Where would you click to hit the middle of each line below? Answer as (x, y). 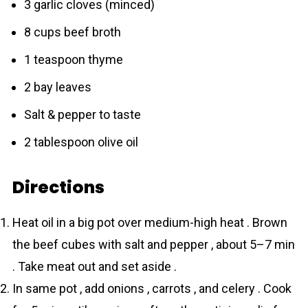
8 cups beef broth (72, 32)
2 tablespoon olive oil (81, 142)
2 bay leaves (57, 87)
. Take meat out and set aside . (94, 266)
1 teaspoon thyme (73, 59)
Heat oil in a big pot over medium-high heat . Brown (150, 222)
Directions (58, 187)
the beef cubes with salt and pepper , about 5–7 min (153, 244)
